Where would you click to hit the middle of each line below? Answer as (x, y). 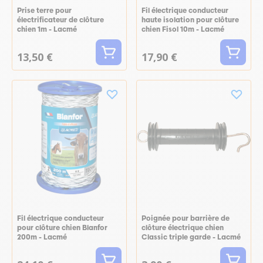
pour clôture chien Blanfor (62, 228)
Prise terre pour (44, 11)
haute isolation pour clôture (190, 20)
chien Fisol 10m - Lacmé (183, 30)
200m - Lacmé (42, 237)
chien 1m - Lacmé (47, 30)
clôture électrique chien (183, 228)
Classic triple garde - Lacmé (191, 237)
